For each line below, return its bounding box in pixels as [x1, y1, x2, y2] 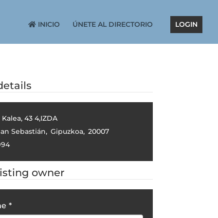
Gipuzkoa [50, 127, 83, 136]
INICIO [36, 20, 60, 29]
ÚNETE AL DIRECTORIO [73, 20, 153, 29]
